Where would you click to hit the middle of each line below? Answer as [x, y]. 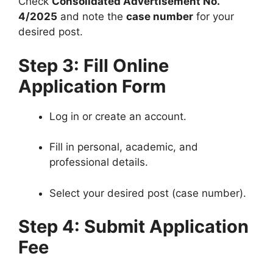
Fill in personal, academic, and [124, 147]
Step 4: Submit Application [133, 227]
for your [214, 17]
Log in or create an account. [118, 116]
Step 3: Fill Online [94, 65]
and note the [92, 17]
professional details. [99, 162]
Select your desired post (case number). [148, 193]
